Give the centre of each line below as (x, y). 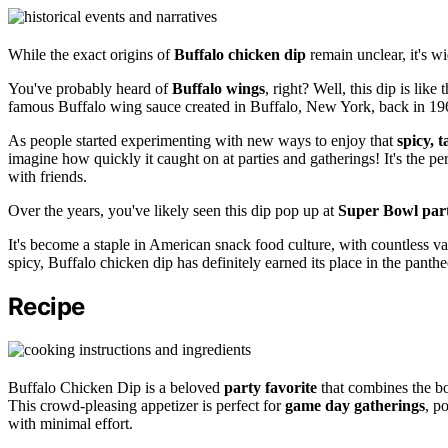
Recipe (46, 307)
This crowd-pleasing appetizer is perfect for (146, 406)
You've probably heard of (90, 89)
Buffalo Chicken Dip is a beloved (116, 388)
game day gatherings (355, 406)
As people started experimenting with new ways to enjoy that (202, 141)
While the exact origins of (91, 55)
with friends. (47, 177)
